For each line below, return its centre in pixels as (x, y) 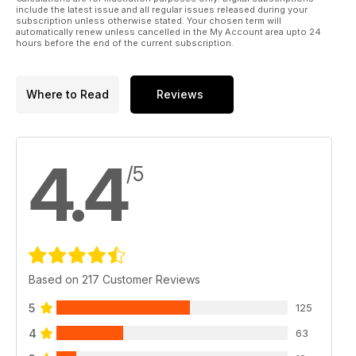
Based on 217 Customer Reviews (114, 279)
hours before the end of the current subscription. (125, 43)
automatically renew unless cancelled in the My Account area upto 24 (168, 31)
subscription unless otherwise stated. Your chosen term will (149, 20)
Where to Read (68, 95)
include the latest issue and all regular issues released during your (162, 9)
